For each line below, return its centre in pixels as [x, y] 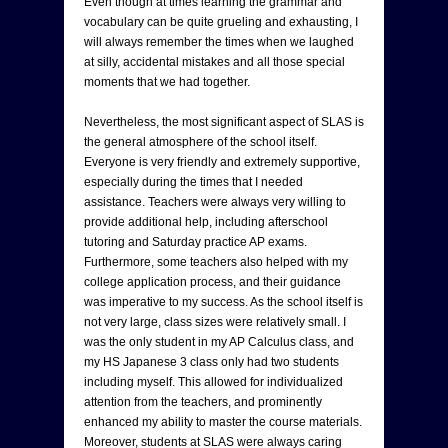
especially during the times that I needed [193, 181]
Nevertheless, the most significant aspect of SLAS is [224, 121]
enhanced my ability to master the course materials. [223, 421]
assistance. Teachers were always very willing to [215, 201]
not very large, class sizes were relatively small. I [215, 321]
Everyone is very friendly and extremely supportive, [222, 161]
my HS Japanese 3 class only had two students [211, 361]
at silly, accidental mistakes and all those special [214, 61]
